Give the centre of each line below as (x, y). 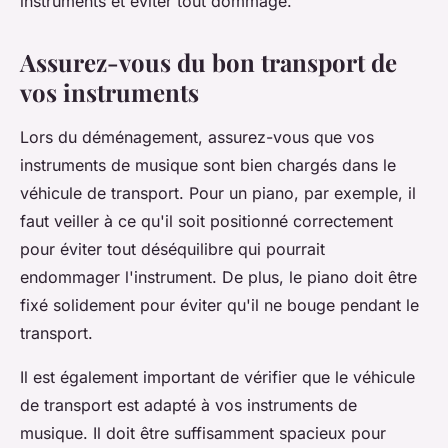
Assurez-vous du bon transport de (208, 61)
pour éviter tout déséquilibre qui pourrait (172, 248)
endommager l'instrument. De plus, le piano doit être (218, 276)
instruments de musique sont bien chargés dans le (208, 164)
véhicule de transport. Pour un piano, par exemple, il (218, 192)
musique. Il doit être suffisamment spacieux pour (203, 432)
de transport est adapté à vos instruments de (188, 404)
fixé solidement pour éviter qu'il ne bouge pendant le (219, 304)
